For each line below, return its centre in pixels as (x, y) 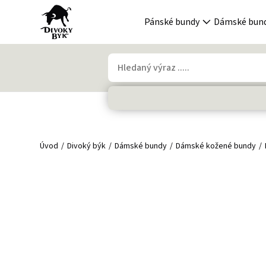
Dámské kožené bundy (216, 146)
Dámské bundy (141, 146)
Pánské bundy (172, 22)
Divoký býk (87, 146)
